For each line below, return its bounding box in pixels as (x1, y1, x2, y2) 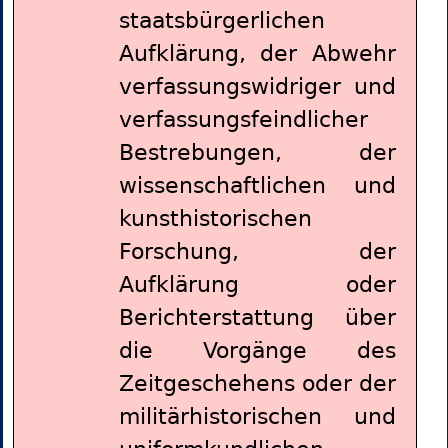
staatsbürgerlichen (118, 8, 325, 34)
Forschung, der (118, 239, 396, 265)
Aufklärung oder (118, 272, 396, 298)
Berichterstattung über (118, 305, 396, 331)
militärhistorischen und (118, 404, 396, 430)
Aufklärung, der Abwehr (118, 41, 396, 67)
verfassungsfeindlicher (118, 107, 368, 133)
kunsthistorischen (118, 206, 312, 232)
